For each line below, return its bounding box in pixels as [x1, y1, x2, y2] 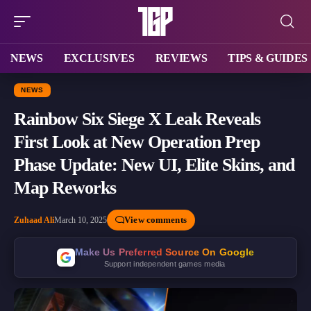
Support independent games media [103, 259, 226, 268]
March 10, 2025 [54, 215, 107, 225]
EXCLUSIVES [63, 51, 135, 64]
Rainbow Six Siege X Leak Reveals [14, 108, 260, 129]
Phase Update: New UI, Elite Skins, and [14, 154, 294, 175]
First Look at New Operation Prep [14, 131, 260, 152]
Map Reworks [14, 177, 116, 198]
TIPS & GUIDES [228, 51, 308, 64]
